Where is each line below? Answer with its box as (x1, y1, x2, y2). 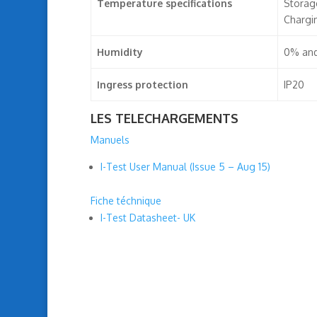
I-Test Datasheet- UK (100, 211, 195, 224)
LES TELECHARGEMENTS (90, 110, 238, 126)
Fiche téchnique (90, 194, 161, 207)
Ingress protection (96, 78, 188, 91)
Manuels (90, 133, 129, 146)
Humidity (96, 45, 143, 58)
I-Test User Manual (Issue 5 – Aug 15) (100, 160, 270, 173)
